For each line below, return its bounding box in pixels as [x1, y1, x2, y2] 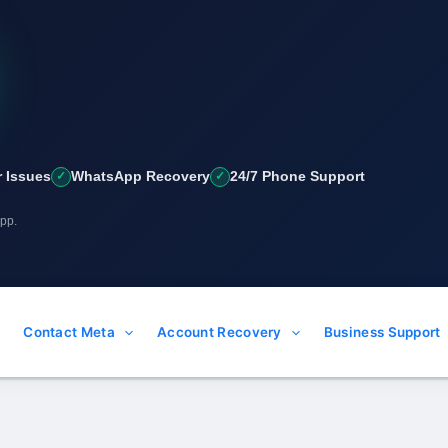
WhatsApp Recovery [71, 168, 210, 184]
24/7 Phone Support [230, 168, 365, 184]
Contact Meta [23, 324, 115, 340]
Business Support [323, 324, 441, 340]
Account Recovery [156, 324, 282, 340]
